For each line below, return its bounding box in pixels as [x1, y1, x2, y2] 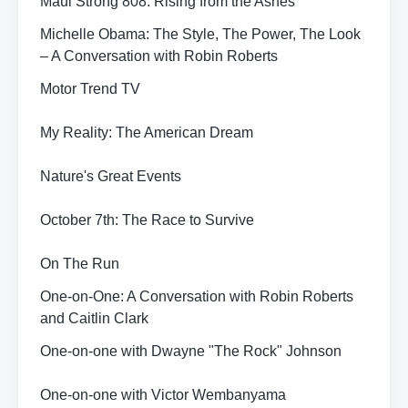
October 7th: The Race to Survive [40, 212, 254, 228]
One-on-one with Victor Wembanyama [40, 387, 286, 403]
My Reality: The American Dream [40, 125, 253, 140]
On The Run [40, 256, 119, 271]
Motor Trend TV [40, 81, 140, 97]
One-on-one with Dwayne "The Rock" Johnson [40, 343, 342, 359]
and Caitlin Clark [40, 311, 148, 326]
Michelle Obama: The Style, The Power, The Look [40, 26, 361, 42]
